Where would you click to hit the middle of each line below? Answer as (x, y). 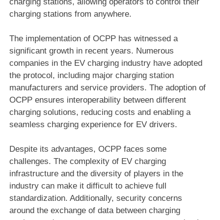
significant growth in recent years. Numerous (91, 51)
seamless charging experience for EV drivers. (93, 124)
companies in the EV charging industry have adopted (106, 63)
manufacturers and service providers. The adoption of (107, 87)
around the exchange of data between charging (95, 210)
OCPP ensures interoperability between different (97, 100)
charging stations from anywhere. (70, 14)
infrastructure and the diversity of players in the (96, 173)
